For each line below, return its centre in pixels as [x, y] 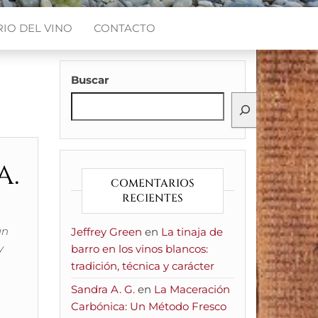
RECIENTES [152, 198]
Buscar [89, 80]
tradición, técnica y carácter [142, 266]
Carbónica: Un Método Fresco [148, 306]
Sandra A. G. [103, 289]
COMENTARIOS [152, 183]
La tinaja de [192, 232]
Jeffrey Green [106, 232]
